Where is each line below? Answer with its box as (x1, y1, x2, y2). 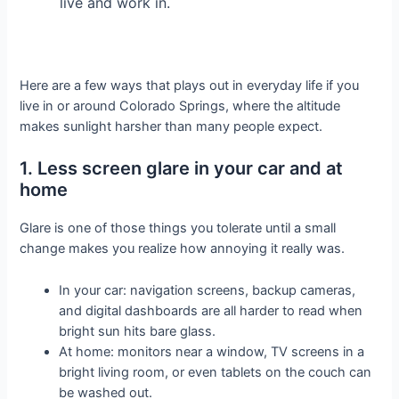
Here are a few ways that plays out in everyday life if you (20, 77, 360, 94)
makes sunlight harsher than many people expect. (20, 118, 323, 134)
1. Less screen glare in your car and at (20, 158, 344, 180)
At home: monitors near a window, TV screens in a (59, 343, 365, 360)
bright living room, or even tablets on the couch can (59, 363, 372, 380)
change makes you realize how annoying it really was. (20, 240, 346, 257)
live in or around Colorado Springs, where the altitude (20, 97, 341, 114)
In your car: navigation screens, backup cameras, (59, 281, 356, 298)
